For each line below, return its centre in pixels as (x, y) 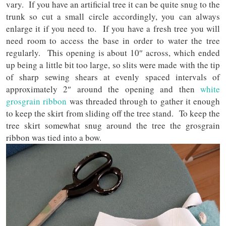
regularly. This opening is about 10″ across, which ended (113, 52)
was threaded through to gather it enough (143, 101)
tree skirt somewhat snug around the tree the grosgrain (113, 125)
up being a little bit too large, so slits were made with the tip (113, 65)
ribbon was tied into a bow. (54, 137)
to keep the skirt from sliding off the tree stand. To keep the (113, 113)
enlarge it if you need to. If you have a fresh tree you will (113, 28)
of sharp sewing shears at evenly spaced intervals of (113, 77)
